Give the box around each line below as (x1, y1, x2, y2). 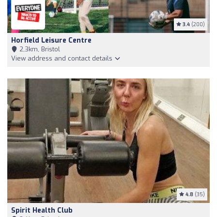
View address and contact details (11, 54, 114, 63)
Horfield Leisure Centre (11, 36, 92, 46)
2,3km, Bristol (17, 45, 60, 54)
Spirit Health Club (11, 205, 73, 215)
